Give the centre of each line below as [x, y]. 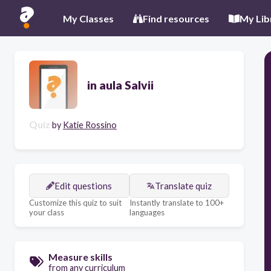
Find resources [176, 18]
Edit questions [83, 186]
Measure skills [80, 257]
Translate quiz [184, 186]
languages [147, 212]
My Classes [88, 18]
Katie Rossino [90, 125]
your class [47, 212]
